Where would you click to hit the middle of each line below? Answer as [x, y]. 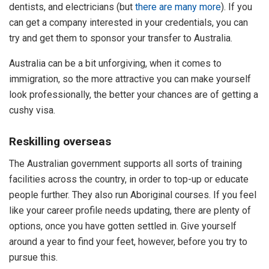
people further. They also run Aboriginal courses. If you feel [133, 195]
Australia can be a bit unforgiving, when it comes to [115, 63]
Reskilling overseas [60, 142]
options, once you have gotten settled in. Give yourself [123, 226]
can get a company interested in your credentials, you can [128, 22]
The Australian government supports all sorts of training [125, 163]
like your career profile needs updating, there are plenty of [130, 210]
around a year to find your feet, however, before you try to [128, 241]
